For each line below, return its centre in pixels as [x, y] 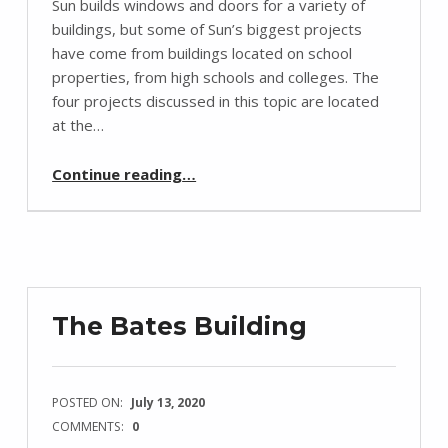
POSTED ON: [89, 402]
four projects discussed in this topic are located [216, 101]
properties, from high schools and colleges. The [216, 77]
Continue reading [117, 173]
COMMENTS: [90, 426]
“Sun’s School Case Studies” [213, 163]
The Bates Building [180, 326]
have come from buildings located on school [202, 53]
